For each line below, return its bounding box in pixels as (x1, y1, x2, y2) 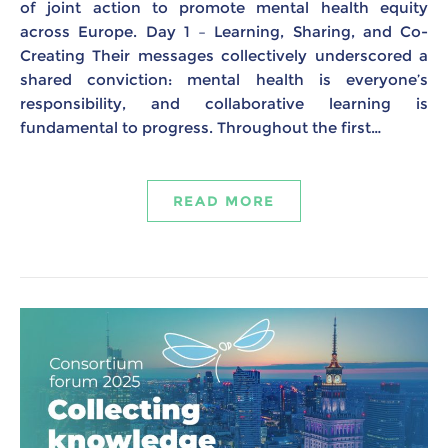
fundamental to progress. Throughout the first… (20, 117, 381, 137)
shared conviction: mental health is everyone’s (20, 69, 428, 89)
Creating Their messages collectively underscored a (20, 45, 428, 65)
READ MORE (173, 192, 275, 209)
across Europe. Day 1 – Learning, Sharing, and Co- (20, 21, 428, 41)
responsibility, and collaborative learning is (20, 93, 428, 113)
